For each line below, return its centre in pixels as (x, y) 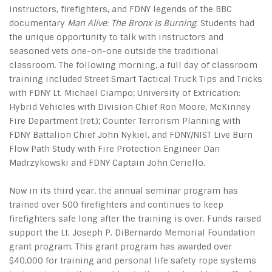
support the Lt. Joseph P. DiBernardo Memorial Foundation (132, 233)
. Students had (225, 23)
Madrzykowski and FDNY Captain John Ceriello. (107, 163)
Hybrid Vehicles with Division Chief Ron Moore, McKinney (130, 107)
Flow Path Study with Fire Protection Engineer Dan (114, 149)
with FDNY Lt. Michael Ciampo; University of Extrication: (125, 93)
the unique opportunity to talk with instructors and (116, 37)
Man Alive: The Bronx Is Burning (132, 23)
